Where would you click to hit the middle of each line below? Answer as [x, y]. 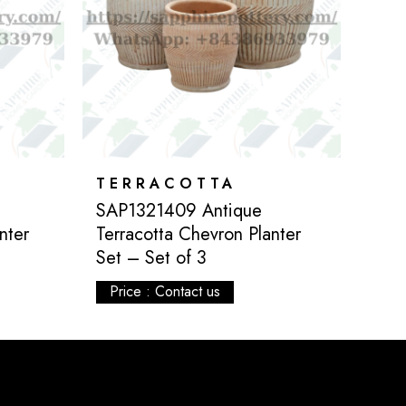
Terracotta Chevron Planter [198, 234]
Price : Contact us [164, 292]
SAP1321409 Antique [179, 210]
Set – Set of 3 [151, 257]
